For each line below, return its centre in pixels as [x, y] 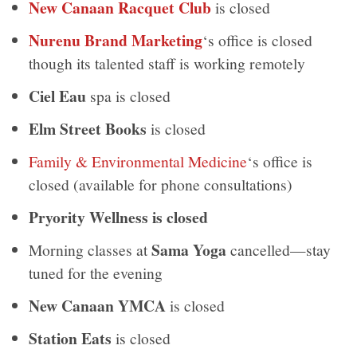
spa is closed [129, 95]
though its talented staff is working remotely [167, 63]
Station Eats [71, 338]
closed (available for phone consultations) [161, 184]
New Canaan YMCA [98, 305]
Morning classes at [90, 249]
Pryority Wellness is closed [119, 217]
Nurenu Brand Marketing [116, 40]
